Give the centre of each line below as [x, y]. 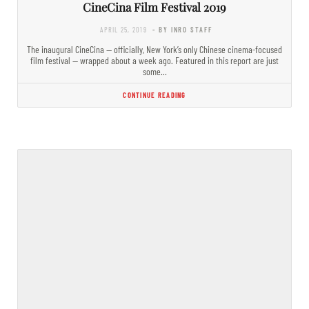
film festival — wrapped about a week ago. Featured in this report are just [154, 60]
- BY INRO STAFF [182, 29]
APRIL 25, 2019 [123, 29]
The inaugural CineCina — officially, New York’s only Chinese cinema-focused [154, 49]
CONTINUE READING [154, 94]
